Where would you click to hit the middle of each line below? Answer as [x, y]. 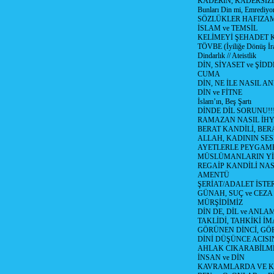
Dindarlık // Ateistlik [227, 56]
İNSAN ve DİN [221, 257]
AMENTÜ [213, 175]
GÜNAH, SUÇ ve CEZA [235, 193]
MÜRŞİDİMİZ [220, 202]
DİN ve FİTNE [220, 92]
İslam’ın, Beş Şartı [224, 102]
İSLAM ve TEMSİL [227, 28]
